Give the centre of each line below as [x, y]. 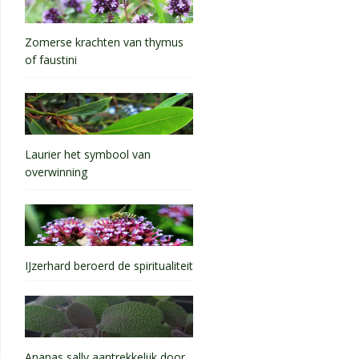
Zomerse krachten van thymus [104, 42]
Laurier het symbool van [88, 154]
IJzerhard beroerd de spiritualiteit [109, 265]
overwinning [56, 173]
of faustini [51, 62]
